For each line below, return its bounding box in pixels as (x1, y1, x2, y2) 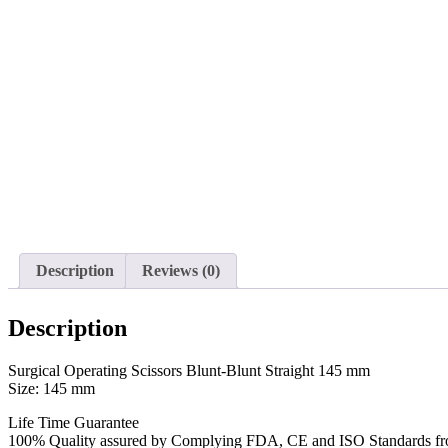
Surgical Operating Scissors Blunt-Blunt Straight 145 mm (8, 362, 370, 380)
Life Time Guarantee (8, 414, 139, 432)
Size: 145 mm (8, 380, 95, 398)
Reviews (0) (142, 262, 220, 280)
